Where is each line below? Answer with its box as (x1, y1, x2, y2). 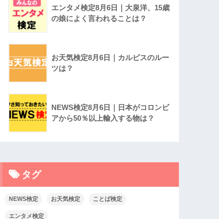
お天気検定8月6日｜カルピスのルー (51, 53, 170, 62)
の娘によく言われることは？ (51, 14, 147, 23)
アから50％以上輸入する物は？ (51, 114, 155, 123)
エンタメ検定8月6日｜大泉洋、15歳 (51, 3, 170, 12)
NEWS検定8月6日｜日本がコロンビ (51, 103, 170, 112)
